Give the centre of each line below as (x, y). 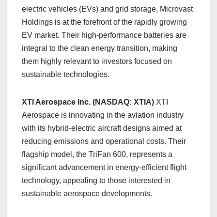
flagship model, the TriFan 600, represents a (97, 155)
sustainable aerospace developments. (87, 194)
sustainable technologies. (66, 75)
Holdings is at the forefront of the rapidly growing (104, 22)
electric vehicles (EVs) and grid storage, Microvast (107, 9)
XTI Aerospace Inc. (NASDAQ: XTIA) (88, 102)
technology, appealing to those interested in (96, 181)
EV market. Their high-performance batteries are (104, 35)
